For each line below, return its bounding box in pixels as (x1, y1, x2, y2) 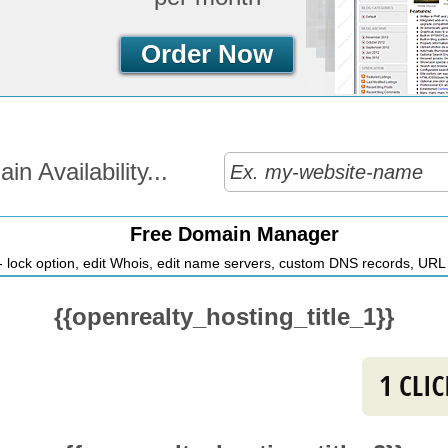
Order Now (141, 39, 273, 69)
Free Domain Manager (129, 223, 339, 245)
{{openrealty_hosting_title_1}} (54, 303, 394, 330)
